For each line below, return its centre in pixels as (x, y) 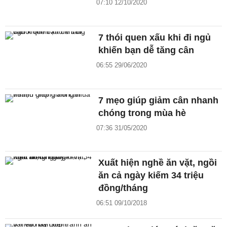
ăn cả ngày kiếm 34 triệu (151, 176)
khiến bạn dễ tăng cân (146, 50)
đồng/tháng (123, 188)
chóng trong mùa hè (142, 113)
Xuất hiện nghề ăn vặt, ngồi (158, 163)
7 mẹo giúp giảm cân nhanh (159, 100)
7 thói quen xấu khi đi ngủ (155, 37)
